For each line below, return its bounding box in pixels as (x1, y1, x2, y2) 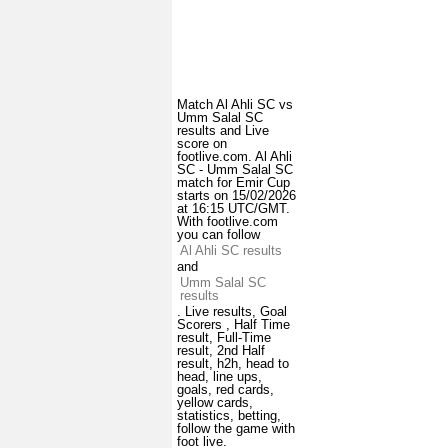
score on (177, 136, 227, 152)
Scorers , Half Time (177, 317, 290, 333)
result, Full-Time (177, 330, 271, 346)
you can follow (177, 227, 260, 243)
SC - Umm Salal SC (177, 162, 293, 178)
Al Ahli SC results (180, 243, 282, 259)
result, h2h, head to (177, 356, 289, 372)
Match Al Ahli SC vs (177, 97, 293, 113)
